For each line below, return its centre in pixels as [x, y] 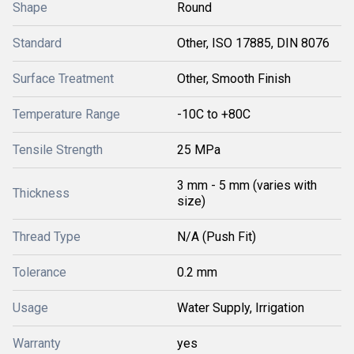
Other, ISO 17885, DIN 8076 [253, 43]
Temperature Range [66, 114]
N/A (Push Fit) [217, 237]
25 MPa [199, 150]
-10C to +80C [214, 114]
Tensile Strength [58, 150]
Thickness [41, 193]
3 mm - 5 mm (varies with [247, 185]
